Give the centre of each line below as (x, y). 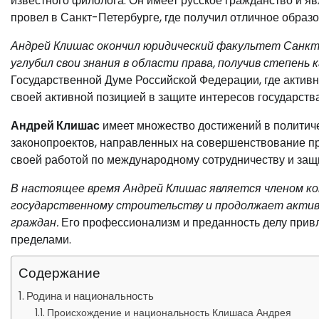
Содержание (59, 273)
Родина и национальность (90, 296)
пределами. (41, 240)
